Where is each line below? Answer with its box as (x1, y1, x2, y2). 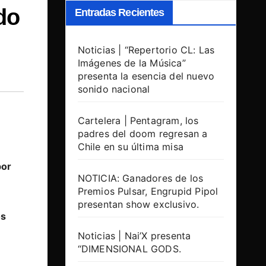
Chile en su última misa (77, 141, 184, 153)
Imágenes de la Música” (77, 57, 186, 69)
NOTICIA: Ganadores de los (77, 172, 204, 185)
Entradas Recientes (74, 7, 164, 19)
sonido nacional (77, 83, 150, 96)
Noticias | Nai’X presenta (77, 230, 191, 242)
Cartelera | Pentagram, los (77, 115, 199, 127)
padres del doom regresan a (77, 128, 208, 140)
